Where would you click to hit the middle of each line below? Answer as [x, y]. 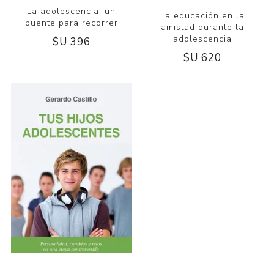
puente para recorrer [71, 23]
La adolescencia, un [72, 11]
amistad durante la [203, 28]
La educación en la [203, 16]
